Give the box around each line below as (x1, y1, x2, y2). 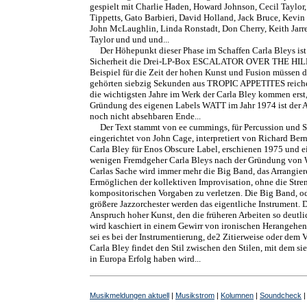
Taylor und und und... (90, 34, 169, 45)
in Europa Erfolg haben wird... (90, 254, 201, 264)
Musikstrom (175, 291, 214, 299)
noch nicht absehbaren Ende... (90, 111, 201, 121)
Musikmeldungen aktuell (90, 291, 169, 299)
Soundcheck (260, 291, 302, 299)
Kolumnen (221, 291, 254, 299)
